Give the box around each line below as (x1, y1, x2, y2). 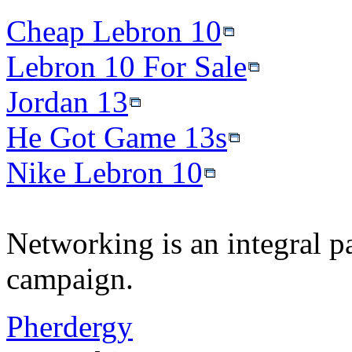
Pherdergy (6, 309, 133, 343)
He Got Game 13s (6, 119, 227, 154)
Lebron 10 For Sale (6, 49, 247, 83)
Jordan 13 (6, 84, 128, 119)
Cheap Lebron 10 (6, 13, 222, 48)
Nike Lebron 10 (6, 155, 203, 189)
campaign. (6, 261, 134, 295)
